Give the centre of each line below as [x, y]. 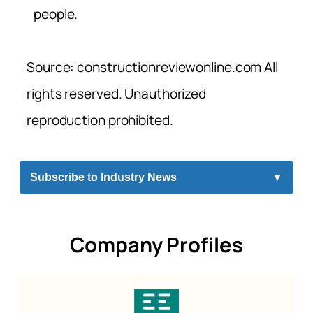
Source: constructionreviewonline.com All [152, 67]
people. [56, 14]
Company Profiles [156, 244]
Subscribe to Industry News [103, 177]
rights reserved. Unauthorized [117, 94]
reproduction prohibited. [100, 121]
